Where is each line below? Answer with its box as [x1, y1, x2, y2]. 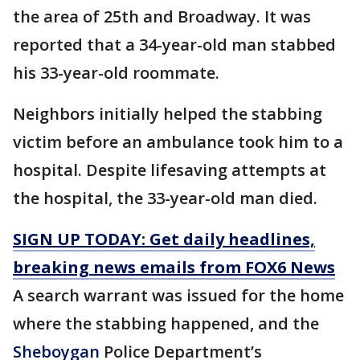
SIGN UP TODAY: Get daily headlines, [13, 228, 315, 251]
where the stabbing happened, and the [13, 313, 319, 335]
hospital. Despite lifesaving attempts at [13, 159, 326, 182]
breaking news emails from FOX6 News [13, 256, 335, 279]
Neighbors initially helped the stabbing [13, 103, 322, 125]
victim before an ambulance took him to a [13, 131, 343, 153]
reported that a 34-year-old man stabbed [13, 34, 336, 56]
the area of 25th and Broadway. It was [13, 6, 311, 28]
